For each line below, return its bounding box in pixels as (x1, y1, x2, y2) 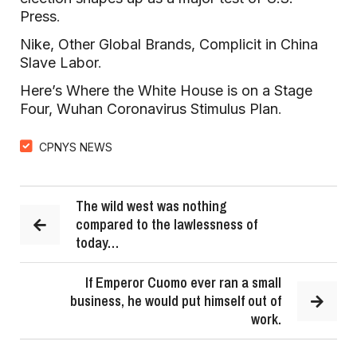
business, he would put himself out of (70, 291, 281, 311)
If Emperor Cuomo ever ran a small (85, 273, 281, 292)
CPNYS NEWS (39, 140, 112, 154)
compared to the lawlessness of (76, 214, 257, 234)
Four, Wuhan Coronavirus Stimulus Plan (20, 100, 278, 117)
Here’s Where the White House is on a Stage (20, 82, 312, 99)
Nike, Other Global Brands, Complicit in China (20, 36, 318, 53)
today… (76, 233, 119, 253)
